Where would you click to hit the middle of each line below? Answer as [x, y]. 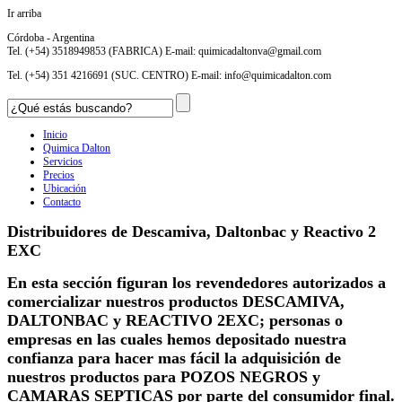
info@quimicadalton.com [278, 75]
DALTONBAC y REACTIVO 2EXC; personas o [175, 320]
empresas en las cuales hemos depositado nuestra [177, 339]
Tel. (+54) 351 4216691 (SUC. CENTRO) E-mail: [116, 75]
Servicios [63, 162]
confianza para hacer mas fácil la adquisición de [174, 358]
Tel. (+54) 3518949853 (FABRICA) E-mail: [103, 51]
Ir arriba [24, 13]
